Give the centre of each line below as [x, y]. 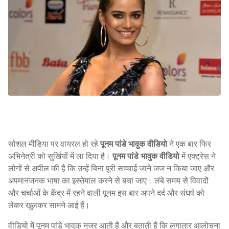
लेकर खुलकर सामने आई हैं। [49, 205]
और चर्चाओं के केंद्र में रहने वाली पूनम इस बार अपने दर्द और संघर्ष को [106, 192]
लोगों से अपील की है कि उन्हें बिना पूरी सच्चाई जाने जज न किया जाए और [111, 168]
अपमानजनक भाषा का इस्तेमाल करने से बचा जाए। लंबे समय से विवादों [108, 180]
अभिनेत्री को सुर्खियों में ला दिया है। [60, 156]
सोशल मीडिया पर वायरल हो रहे [54, 143]
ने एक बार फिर [189, 143]
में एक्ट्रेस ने [198, 156]
